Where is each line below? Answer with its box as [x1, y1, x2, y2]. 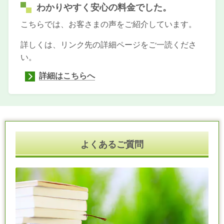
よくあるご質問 [80, 139, 143, 150]
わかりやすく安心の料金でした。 [36, 2, 171, 13]
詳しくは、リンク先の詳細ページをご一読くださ [20, 40, 196, 49]
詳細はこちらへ [38, 71, 95, 80]
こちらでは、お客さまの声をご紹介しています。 [20, 20, 196, 29]
